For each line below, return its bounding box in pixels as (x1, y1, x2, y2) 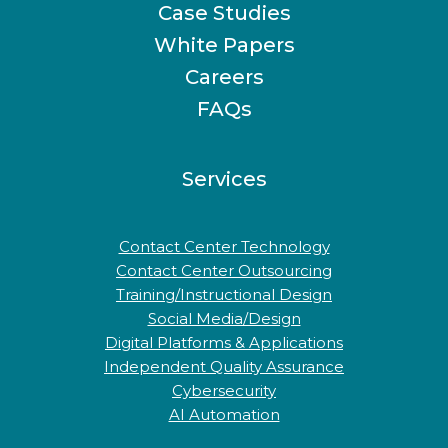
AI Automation (168, 405, 280, 424)
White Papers (153, 33, 295, 57)
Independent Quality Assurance (104, 357, 344, 376)
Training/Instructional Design (116, 285, 332, 304)
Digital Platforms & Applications (105, 333, 343, 352)
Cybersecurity (172, 381, 276, 400)
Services (181, 167, 267, 191)
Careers (184, 65, 264, 89)
